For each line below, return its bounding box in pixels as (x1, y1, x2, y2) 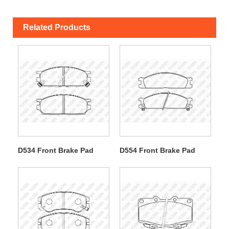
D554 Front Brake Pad (119, 146, 195, 154)
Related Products (23, 22, 90, 32)
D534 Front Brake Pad (17, 146, 94, 154)
